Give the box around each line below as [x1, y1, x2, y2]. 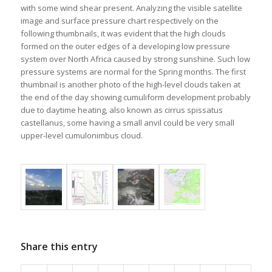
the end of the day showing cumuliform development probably [20, 91, 251, 103]
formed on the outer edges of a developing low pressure [20, 40, 230, 52]
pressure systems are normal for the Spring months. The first [20, 66, 246, 77]
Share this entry [20, 240, 98, 254]
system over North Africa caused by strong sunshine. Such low [20, 53, 250, 64]
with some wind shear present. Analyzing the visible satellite [20, 2, 242, 13]
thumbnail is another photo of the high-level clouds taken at [20, 78, 240, 90]
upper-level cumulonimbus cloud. [20, 129, 143, 141]
